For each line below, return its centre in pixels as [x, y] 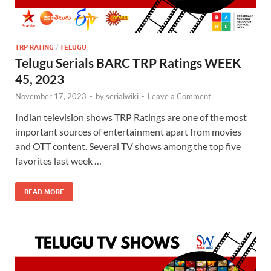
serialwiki [122, 96]
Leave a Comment [179, 96]
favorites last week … [58, 161]
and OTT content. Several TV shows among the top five [128, 146]
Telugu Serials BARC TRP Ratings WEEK [128, 63]
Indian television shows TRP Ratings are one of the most [131, 117]
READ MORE [44, 192]
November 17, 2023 [51, 96]
